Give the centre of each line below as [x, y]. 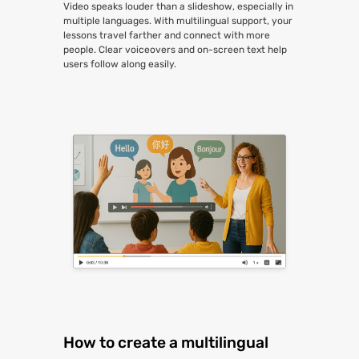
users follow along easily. [120, 64]
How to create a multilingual [166, 342]
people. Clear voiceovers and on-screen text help [175, 49]
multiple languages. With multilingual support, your [178, 20]
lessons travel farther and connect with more [167, 35]
